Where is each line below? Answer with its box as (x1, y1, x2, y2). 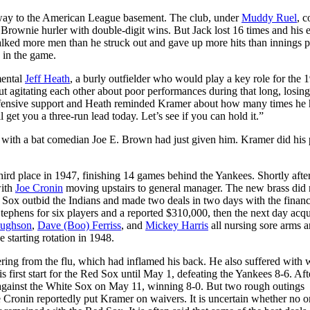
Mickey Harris (145, 219, 208, 231)
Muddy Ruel (241, 11, 297, 24)
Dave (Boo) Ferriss (37, 219, 121, 231)
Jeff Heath (25, 72, 70, 84)
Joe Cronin (15, 181, 63, 194)
